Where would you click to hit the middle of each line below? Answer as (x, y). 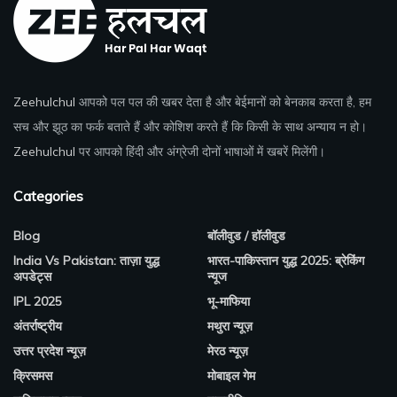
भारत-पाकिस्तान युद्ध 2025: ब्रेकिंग (286, 261)
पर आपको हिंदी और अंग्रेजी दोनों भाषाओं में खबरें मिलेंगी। (200, 152)
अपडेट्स (32, 276)
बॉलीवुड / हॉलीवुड (246, 236)
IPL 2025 (38, 301)
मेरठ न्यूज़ (228, 351)
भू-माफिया (229, 301)
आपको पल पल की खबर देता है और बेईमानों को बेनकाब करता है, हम (223, 102)
